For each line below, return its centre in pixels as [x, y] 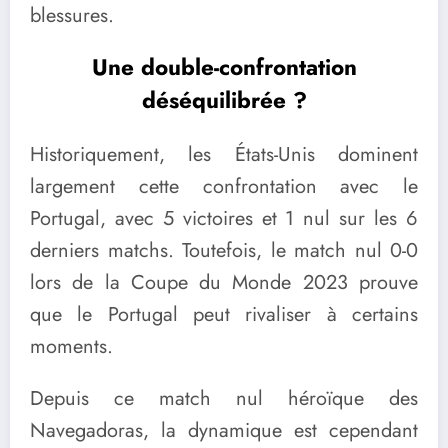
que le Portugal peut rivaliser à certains [224, 315]
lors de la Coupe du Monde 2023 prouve [224, 283]
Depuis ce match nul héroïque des [224, 398]
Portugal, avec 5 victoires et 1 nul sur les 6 [224, 219]
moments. [71, 347]
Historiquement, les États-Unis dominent [224, 155]
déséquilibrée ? [224, 99]
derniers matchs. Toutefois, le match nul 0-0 [224, 251]
